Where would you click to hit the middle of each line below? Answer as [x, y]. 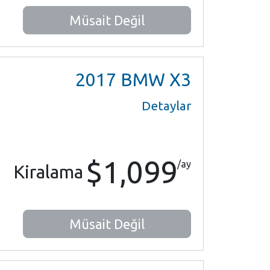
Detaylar [166, 106]
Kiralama [48, 172]
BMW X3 [154, 80]
